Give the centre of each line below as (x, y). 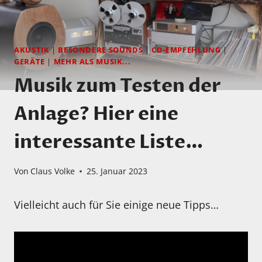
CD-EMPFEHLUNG (186, 50)
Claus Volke (53, 171)
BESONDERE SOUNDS (101, 50)
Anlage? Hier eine (96, 114)
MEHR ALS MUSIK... (92, 62)
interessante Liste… (109, 142)
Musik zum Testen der (118, 86)
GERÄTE (30, 62)
